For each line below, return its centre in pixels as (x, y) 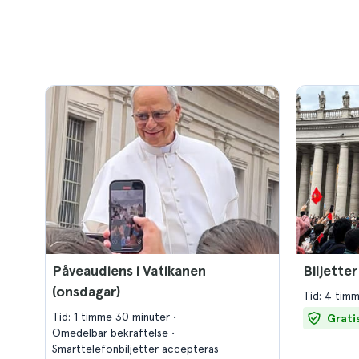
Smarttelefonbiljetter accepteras (135, 349)
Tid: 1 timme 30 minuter (113, 317)
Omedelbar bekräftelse (112, 333)
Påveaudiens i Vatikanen (129, 270)
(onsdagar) (87, 291)
